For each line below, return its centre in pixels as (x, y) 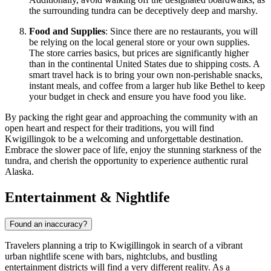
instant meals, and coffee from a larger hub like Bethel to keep (147, 86)
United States (141, 64)
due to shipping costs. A (213, 64)
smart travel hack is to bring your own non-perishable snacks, (146, 75)
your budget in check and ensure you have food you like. (138, 97)
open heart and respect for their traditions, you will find (109, 128)
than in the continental (72, 64)
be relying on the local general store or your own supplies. (139, 42)
